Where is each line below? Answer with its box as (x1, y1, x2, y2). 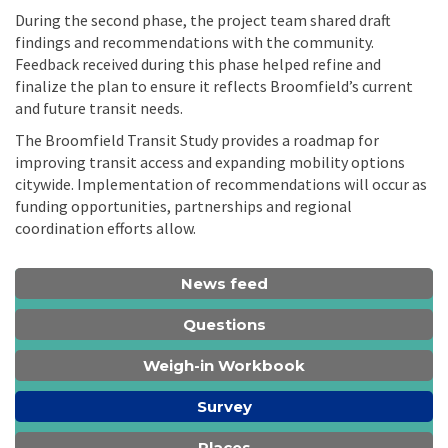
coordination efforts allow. (15, 217, 196, 238)
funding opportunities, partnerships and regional (15, 195, 352, 216)
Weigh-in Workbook (143, 355, 305, 375)
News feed (180, 273, 268, 293)
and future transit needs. (15, 97, 183, 118)
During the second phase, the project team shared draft (15, 9, 391, 30)
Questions (182, 314, 266, 334)
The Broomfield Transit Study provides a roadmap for (15, 129, 379, 150)
